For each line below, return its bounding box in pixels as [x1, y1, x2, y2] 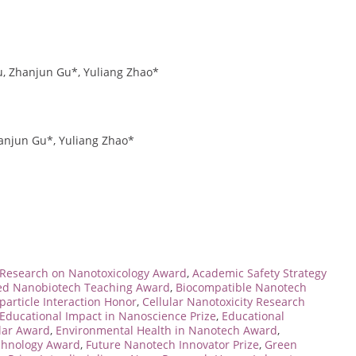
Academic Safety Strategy [192, 265, 327, 281]
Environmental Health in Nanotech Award [56, 322, 277, 338]
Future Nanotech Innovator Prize [86, 336, 259, 352]
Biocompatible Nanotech [176, 279, 307, 295]
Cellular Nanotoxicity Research [142, 293, 305, 309]
